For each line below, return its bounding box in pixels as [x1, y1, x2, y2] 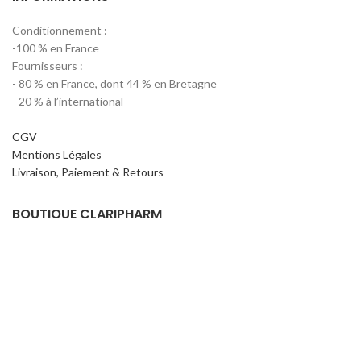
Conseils [12, 241, 56, 255]
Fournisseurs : [12, 59, 83, 73]
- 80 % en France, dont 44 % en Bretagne [12, 77, 217, 91]
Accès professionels [12, 294, 114, 309]
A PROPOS [12, 334, 77, 353]
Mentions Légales [12, 147, 102, 162]
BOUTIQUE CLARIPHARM [12, 205, 162, 224]
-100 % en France [12, 41, 99, 56]
